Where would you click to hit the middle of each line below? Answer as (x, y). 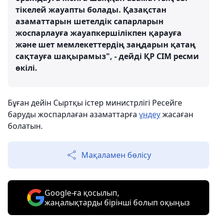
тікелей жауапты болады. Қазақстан (91, 10)
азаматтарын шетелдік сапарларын (90, 21)
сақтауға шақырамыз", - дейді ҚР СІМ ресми (107, 56)
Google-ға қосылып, (82, 193)
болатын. (25, 126)
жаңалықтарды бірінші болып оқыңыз (117, 202)
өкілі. (26, 68)
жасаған (177, 114)
